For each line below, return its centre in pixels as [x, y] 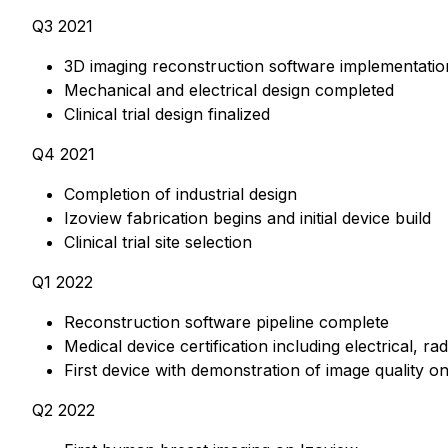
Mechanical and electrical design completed [229, 90]
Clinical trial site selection [158, 242]
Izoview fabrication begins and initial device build [247, 218]
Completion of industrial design [180, 194]
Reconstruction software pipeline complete [226, 322]
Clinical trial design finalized [167, 114]
